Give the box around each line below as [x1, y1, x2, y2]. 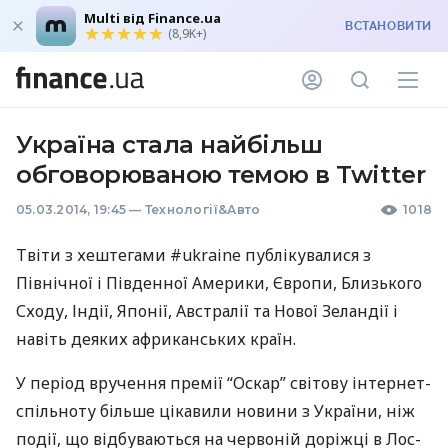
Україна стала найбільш [16, 130, 323, 159]
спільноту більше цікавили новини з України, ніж [16, 400, 415, 422]
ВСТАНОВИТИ [345, 19, 432, 33]
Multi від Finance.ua [84, 9, 221, 27]
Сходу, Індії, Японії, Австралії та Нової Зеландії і [16, 300, 398, 322]
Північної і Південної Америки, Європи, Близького [16, 272, 422, 294]
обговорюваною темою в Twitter [16, 160, 426, 189]
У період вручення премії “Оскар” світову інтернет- [16, 372, 431, 394]
